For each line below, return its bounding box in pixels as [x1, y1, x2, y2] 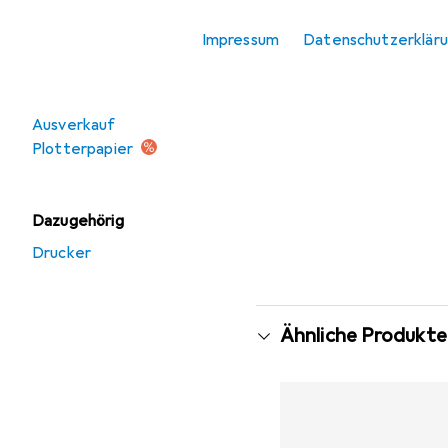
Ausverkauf [32, 115, 116, 135]
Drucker [32, 243, 92, 263]
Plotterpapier [32, 139, 134, 159]
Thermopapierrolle [48, 11, 183, 31]
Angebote [32, 83, 108, 103]
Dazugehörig [32, 211, 124, 231]
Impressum [201, 30, 280, 50]
